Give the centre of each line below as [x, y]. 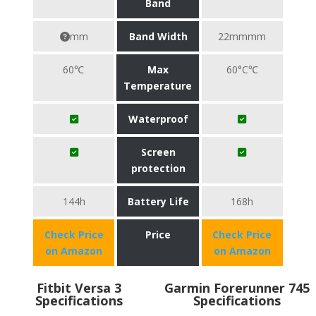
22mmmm [242, 36]
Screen [158, 152]
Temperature [158, 86]
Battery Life [158, 201]
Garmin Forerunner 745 [237, 288]
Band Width [158, 36]
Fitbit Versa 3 [79, 288]
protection [158, 168]
